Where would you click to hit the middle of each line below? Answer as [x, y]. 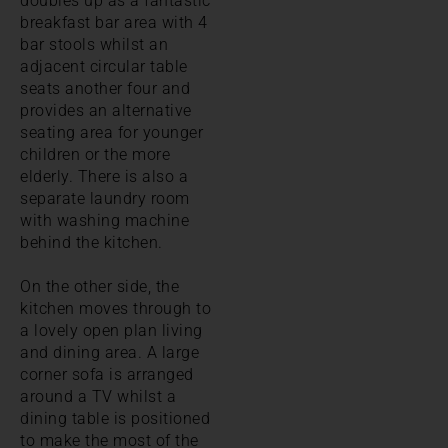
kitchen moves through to [115, 308]
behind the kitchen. [91, 242]
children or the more [95, 154]
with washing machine [104, 220]
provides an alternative [106, 110]
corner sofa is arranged [107, 374]
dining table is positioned [115, 418]
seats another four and [105, 88]
